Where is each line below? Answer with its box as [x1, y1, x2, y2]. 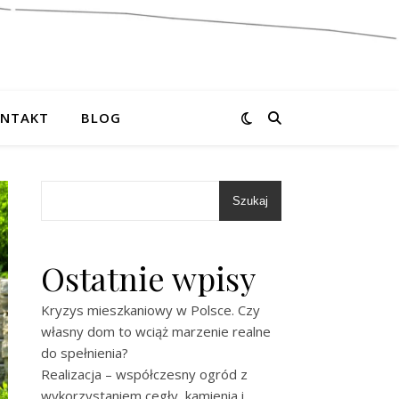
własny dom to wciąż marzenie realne [41, 322, 271, 340]
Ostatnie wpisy [41, 256, 256, 299]
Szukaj [232, 194, 268, 208]
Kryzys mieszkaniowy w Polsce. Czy [41, 301, 260, 319]
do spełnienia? [41, 344, 128, 362]
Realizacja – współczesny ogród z [41, 365, 248, 383]
